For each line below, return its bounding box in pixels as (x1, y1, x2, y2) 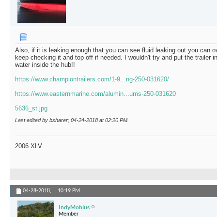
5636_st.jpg (15, 105, 47, 112)
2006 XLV (15, 142, 42, 150)
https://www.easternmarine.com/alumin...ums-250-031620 (15, 90, 176, 98)
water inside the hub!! (15, 61, 75, 69)
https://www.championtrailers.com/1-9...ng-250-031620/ (15, 76, 169, 83)
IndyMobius (59, 203, 90, 210)
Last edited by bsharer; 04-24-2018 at (15, 117, 105, 124)
